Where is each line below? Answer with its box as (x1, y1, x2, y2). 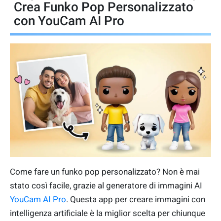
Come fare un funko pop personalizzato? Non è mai (10, 166, 200, 177)
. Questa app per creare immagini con (66, 194, 205, 204)
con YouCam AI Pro (14, 13, 124, 29)
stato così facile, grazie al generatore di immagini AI (10, 180, 202, 190)
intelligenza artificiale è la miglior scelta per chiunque (10, 208, 205, 218)
